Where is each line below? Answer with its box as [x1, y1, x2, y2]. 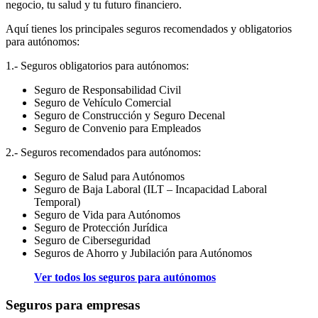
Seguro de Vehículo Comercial [34, 96, 171, 109]
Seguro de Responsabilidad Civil [34, 83, 181, 96]
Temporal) [34, 195, 80, 208]
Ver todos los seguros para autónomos [34, 270, 216, 283]
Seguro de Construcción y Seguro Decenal [34, 109, 225, 121]
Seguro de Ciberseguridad [34, 234, 150, 246]
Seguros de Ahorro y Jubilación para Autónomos [34, 246, 252, 259]
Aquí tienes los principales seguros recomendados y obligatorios [6, 22, 292, 35]
